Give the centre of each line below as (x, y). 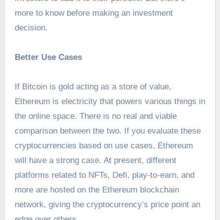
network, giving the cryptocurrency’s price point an (107, 205)
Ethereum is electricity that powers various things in (110, 102)
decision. (32, 28)
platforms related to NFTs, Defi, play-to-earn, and (104, 175)
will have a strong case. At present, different (95, 161)
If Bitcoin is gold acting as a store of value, (93, 87)
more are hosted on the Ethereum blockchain (97, 190)
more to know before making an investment (94, 13)
